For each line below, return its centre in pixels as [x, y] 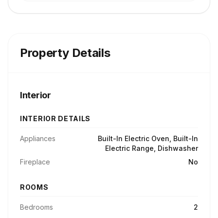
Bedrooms [36, 207]
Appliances [38, 138]
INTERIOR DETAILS [55, 118]
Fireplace [35, 162]
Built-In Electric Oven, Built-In [148, 138]
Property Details [65, 53]
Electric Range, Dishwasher [152, 148]
